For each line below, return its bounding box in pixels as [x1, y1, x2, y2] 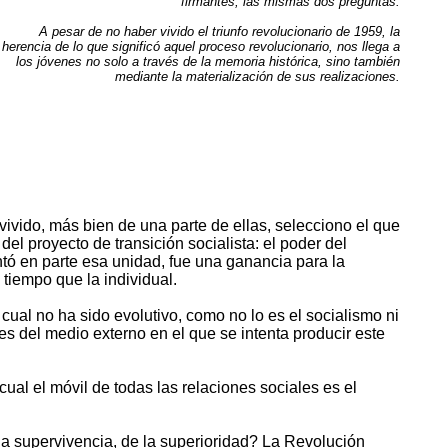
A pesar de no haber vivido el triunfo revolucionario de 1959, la [39, 23, 400, 39]
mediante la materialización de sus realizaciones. [115, 68, 400, 84]
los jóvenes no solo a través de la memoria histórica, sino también [16, 53, 400, 69]
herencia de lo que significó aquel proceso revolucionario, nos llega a [2, 38, 400, 54]
